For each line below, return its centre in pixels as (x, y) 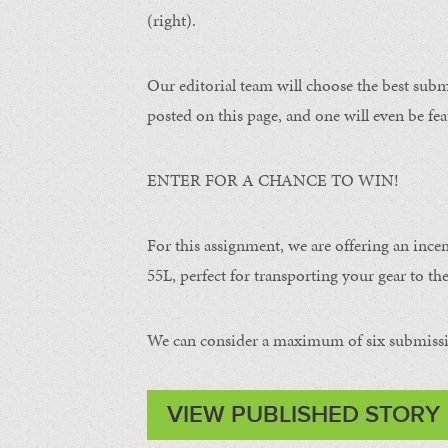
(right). (171, 20)
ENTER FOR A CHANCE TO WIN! (273, 180)
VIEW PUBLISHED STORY (303, 414)
